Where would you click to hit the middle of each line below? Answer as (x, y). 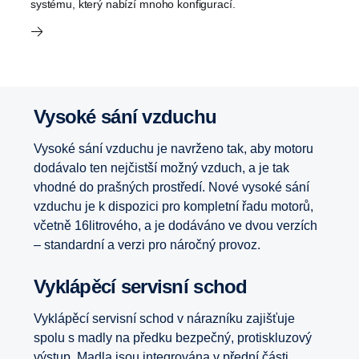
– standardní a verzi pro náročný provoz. (147, 245)
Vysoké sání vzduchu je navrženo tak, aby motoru (173, 149)
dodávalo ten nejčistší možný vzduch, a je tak (161, 168)
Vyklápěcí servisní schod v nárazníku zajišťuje (164, 319)
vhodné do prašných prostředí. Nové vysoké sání (171, 187)
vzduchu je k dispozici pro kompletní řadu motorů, (173, 206)
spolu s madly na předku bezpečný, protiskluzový (173, 338)
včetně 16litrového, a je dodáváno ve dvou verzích (175, 226)
